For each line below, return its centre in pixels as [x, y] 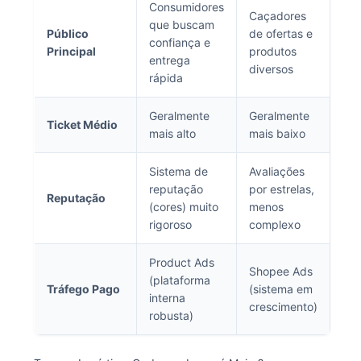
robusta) [171, 315]
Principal [71, 51]
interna [167, 298]
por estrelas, [281, 189]
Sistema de [178, 171]
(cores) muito [183, 207]
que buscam [181, 25]
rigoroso [170, 224]
